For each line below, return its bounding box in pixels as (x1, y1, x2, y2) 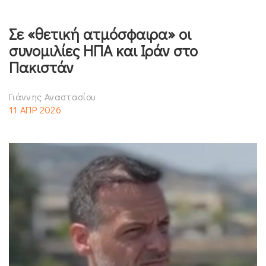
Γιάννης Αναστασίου (9, 90, 96, 103)
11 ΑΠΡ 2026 (9, 103, 61, 116)
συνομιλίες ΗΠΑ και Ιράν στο (9, 40, 198, 61)
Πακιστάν (9, 56, 74, 77)
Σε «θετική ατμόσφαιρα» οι (9, 23, 191, 44)
